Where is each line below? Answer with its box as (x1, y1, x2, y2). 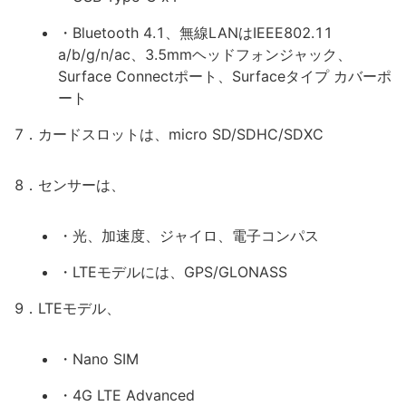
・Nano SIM (58, 350, 139, 368)
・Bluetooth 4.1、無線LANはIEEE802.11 (58, 24, 333, 42)
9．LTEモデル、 (14, 299, 121, 317)
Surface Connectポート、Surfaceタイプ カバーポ (58, 67, 391, 85)
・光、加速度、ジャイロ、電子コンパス (58, 227, 319, 245)
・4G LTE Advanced (58, 386, 195, 404)
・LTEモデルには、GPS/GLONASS (58, 263, 287, 281)
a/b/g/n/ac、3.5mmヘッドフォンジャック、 (58, 45, 352, 63)
